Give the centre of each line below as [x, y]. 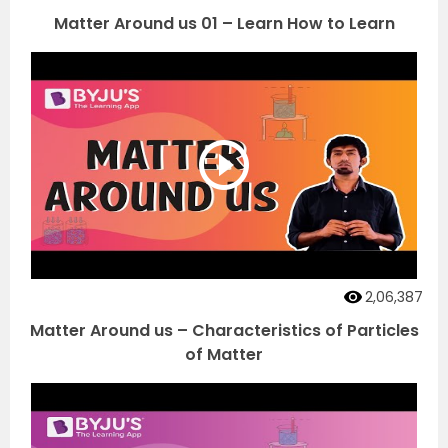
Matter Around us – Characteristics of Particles [224, 330]
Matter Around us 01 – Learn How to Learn [224, 23]
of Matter [224, 354]
